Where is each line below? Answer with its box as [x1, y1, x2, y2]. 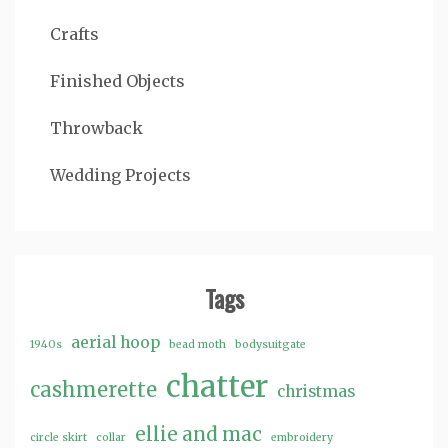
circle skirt [30, 430, 87, 444]
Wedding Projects [50, 164, 191, 185]
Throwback [50, 117, 143, 138]
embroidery [271, 430, 333, 444]
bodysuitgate [235, 337, 306, 351]
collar [96, 430, 126, 444]
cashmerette [30, 376, 157, 402]
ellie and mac [135, 421, 262, 446]
